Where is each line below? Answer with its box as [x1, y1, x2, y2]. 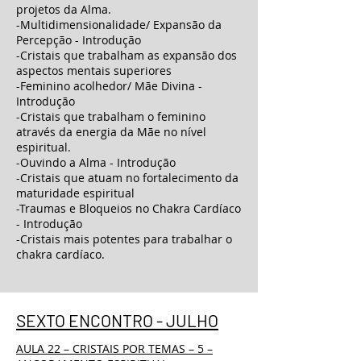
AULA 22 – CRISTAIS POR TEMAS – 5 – [16, 341, 213, 356]
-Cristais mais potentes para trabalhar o [16, 231, 232, 247]
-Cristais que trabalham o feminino [16, 109, 205, 124]
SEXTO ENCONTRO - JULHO [16, 310, 218, 330]
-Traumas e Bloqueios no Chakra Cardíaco [16, 201, 241, 216]
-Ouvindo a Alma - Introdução [16, 155, 176, 170]
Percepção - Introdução [16, 32, 141, 48]
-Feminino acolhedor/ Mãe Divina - [16, 78, 202, 93]
